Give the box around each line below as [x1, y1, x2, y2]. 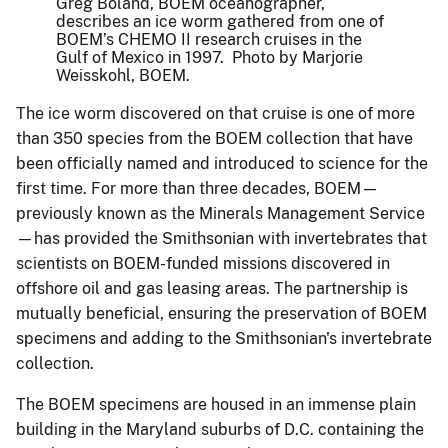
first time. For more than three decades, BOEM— [16, 178, 379, 198]
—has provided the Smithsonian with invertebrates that [16, 228, 427, 248]
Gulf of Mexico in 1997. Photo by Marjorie [56, 47, 363, 67]
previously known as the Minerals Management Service [16, 203, 425, 223]
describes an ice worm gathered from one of [56, 11, 384, 31]
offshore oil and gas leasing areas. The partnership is [16, 278, 408, 298]
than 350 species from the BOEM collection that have [16, 128, 413, 148]
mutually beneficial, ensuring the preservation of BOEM [16, 303, 427, 323]
